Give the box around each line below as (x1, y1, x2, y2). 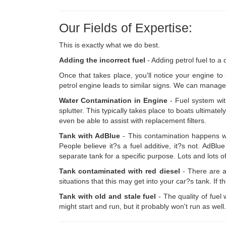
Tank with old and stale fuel (59, 192, 156, 201)
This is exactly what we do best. (59, 41, 160, 49)
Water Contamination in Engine (59, 96, 167, 105)
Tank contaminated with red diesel (59, 167, 180, 176)
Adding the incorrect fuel (59, 56, 145, 65)
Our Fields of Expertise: (59, 21, 192, 35)
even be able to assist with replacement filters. (59, 117, 206, 125)
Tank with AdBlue (59, 132, 121, 140)
